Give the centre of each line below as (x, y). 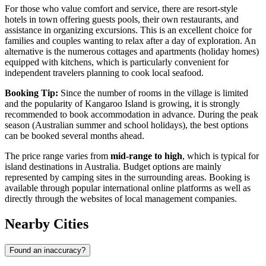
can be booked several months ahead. (75, 136)
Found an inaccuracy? (47, 251)
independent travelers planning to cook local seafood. (104, 73)
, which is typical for (221, 156)
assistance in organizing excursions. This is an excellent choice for (128, 30)
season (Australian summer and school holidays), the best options (126, 125)
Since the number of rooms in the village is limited (153, 93)
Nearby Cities (47, 224)
